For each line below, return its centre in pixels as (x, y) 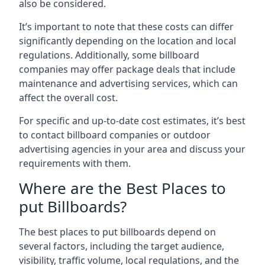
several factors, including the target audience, (122, 246)
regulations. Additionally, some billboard (109, 55)
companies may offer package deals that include (127, 69)
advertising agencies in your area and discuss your (132, 149)
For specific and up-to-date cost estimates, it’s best (132, 120)
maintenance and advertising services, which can (128, 83)
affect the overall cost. (68, 97)
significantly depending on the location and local (127, 41)
